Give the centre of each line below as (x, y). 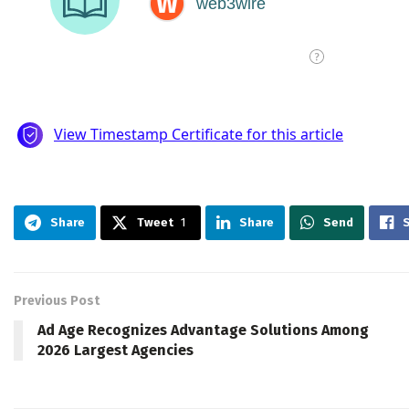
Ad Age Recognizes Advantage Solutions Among (203, 330)
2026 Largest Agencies (115, 351)
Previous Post (57, 301)
